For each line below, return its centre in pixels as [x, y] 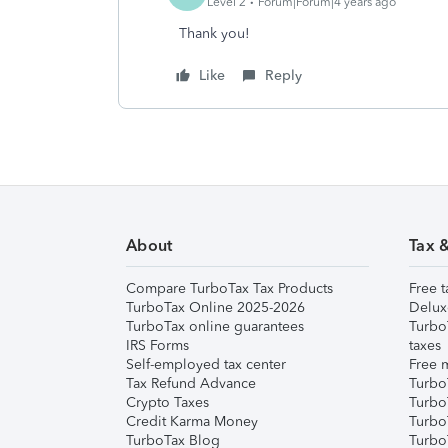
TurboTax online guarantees [215, 326]
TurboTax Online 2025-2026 [215, 307]
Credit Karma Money [192, 421]
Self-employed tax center [206, 364]
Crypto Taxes [167, 402]
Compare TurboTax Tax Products [229, 288]
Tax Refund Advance [191, 383]
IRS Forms [157, 345]
